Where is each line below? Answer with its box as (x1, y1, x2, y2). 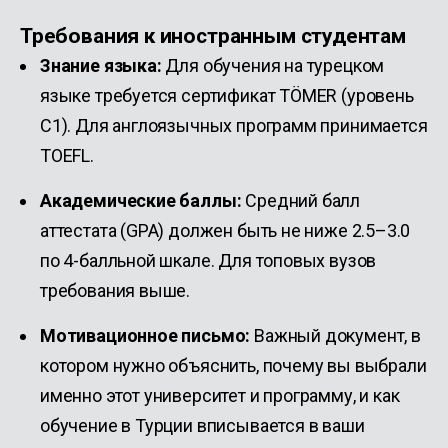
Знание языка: (40, 55, 162, 76)
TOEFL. (40, 145, 94, 166)
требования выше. (40, 280, 191, 301)
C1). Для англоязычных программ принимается (40, 115, 428, 136)
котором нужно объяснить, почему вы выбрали (40, 355, 427, 376)
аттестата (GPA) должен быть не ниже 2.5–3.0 (40, 220, 411, 241)
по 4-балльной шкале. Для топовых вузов (40, 250, 377, 271)
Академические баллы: (40, 190, 242, 211)
